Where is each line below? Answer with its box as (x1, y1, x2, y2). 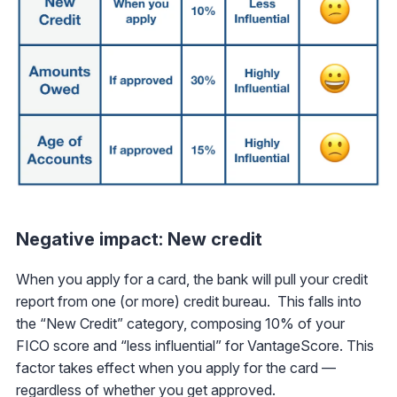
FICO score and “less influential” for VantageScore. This (16, 337, 374, 355)
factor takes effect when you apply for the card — (16, 359, 336, 378)
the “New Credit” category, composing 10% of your (16, 315, 345, 333)
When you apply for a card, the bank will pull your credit (16, 270, 368, 289)
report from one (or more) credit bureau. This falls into (16, 292, 362, 311)
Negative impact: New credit (16, 229, 262, 251)
